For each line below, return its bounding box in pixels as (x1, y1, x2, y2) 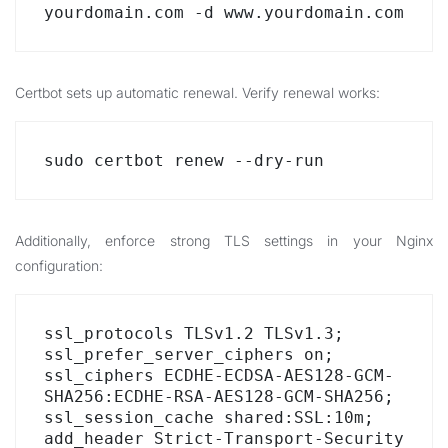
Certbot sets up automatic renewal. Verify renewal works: (15, 84, 380, 101)
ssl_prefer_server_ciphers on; (44, 345, 334, 364)
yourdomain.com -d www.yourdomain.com (44, 3, 404, 22)
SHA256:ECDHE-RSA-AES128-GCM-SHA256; (44, 387, 394, 406)
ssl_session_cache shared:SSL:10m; (44, 408, 374, 427)
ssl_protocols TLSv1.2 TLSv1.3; (44, 324, 344, 343)
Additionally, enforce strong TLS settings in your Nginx (15, 232, 433, 249)
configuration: (15, 257, 103, 274)
